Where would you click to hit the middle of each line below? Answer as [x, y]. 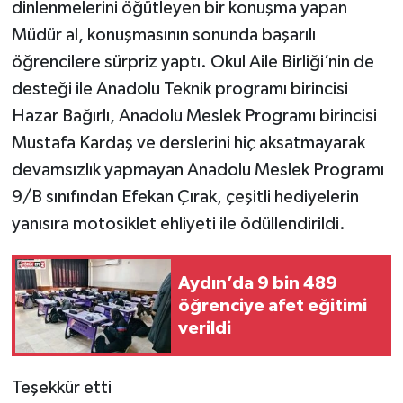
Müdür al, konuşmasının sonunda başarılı [163, 36]
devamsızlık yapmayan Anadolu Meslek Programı [197, 170]
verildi [205, 328]
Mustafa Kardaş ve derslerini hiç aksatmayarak [188, 143]
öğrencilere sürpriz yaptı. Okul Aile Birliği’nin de [193, 63]
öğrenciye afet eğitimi [273, 305]
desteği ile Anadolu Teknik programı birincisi [179, 90]
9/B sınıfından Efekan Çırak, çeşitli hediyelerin [185, 197]
